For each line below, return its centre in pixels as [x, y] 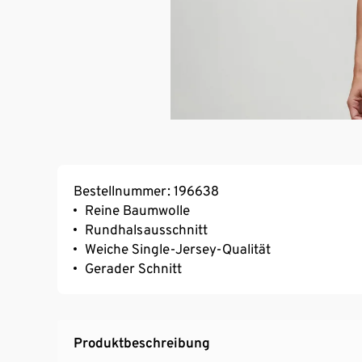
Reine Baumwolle [137, 210]
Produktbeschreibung [142, 342]
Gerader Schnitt [133, 268]
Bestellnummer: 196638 [146, 190]
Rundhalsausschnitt [146, 229]
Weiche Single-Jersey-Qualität [178, 248]
